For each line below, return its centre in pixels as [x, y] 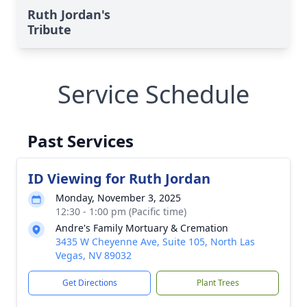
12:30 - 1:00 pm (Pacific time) [121, 211]
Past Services [81, 141]
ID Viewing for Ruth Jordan [119, 179]
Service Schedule [153, 94]
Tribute [49, 29]
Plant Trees [218, 283]
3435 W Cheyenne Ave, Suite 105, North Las [155, 242]
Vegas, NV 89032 [94, 255]
